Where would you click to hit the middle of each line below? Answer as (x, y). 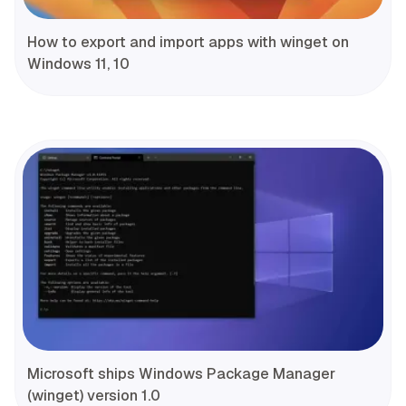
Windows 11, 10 (78, 64)
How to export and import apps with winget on (188, 43)
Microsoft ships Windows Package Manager (181, 374)
